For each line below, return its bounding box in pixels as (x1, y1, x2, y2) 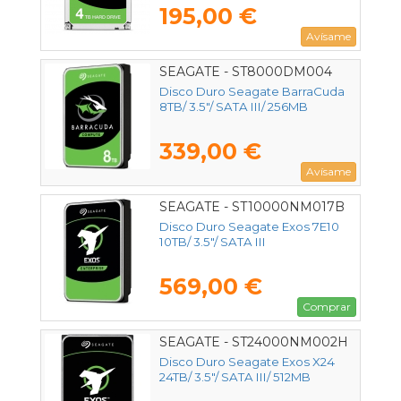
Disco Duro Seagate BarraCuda (159, 84, 345, 99)
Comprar (303, 300, 351, 314)
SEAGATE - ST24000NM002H (159, 334, 348, 351)
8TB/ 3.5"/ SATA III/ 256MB (159, 99, 308, 115)
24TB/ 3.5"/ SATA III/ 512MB (159, 370, 311, 385)
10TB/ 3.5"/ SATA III (159, 235, 266, 250)
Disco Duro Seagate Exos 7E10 (159, 219, 339, 235)
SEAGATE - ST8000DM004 (159, 64, 332, 81)
